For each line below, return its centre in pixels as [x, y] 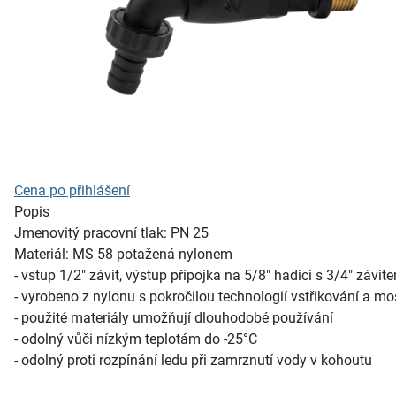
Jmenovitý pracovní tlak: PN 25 [111, 233]
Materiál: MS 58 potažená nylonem [123, 254]
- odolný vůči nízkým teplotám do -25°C [136, 339]
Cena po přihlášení [72, 190]
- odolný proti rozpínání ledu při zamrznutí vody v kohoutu [193, 360]
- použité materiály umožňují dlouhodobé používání [174, 318]
